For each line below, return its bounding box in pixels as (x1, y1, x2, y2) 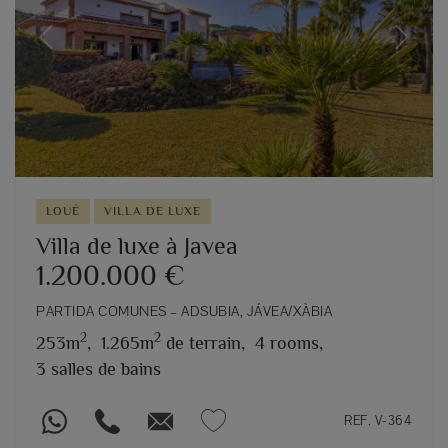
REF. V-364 (344, 411, 412, 429)
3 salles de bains (36, 358, 161, 379)
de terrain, (161, 332, 245, 353)
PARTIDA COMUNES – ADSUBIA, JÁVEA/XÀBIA (36, 301, 332, 320)
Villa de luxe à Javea (36, 231, 238, 259)
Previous (44, 38, 99, 58)
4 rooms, (255, 332, 323, 353)
